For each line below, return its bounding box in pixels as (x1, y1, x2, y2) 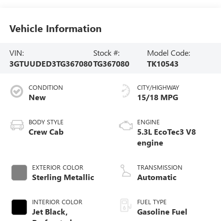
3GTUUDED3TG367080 (9, 58, 92, 69)
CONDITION (28, 82, 63, 91)
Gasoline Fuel (137, 206, 187, 217)
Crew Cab (28, 126, 64, 137)
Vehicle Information (9, 21, 102, 35)
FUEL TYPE (137, 197, 167, 206)
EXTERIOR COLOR (32, 162, 83, 171)
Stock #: (93, 47, 119, 58)
